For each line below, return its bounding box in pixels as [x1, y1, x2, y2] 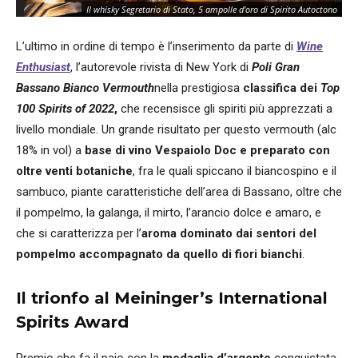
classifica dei [240, 80, 320, 95]
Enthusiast [16, 59, 70, 74]
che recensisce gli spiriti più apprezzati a [121, 101, 332, 116]
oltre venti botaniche [16, 163, 133, 178]
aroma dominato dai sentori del [141, 225, 316, 241]
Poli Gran [252, 59, 300, 74]
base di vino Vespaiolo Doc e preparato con [85, 142, 330, 157]
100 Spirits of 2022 [16, 101, 114, 116]
